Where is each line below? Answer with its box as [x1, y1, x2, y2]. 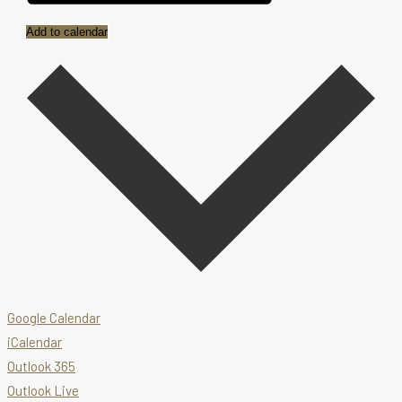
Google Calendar [7, 310, 100, 327]
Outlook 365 [7, 358, 75, 375]
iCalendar [7, 334, 62, 351]
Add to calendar [26, 25, 108, 39]
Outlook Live [7, 382, 79, 399]
